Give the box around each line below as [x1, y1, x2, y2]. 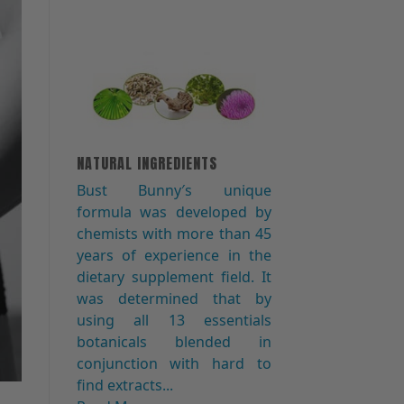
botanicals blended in [76, 331, 271, 352]
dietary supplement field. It [76, 266, 271, 287]
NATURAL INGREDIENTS [76, 151, 217, 174]
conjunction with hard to [76, 353, 271, 373]
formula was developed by [76, 201, 271, 222]
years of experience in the [76, 244, 271, 265]
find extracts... [76, 374, 173, 395]
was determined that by [76, 288, 271, 308]
